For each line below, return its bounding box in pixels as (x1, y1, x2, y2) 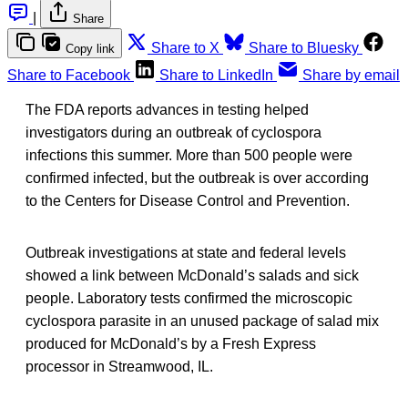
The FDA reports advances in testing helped (25, 102, 309, 118)
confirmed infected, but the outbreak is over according (25, 170, 369, 187)
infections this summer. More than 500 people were (25, 148, 352, 164)
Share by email (302, 67, 400, 84)
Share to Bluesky (249, 40, 359, 56)
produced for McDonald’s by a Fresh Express (25, 336, 316, 352)
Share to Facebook (7, 67, 130, 84)
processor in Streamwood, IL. (25, 359, 213, 375)
